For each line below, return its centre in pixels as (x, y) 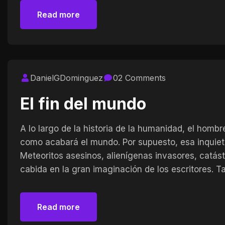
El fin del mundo (83, 103)
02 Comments (139, 78)
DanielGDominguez (67, 78)
